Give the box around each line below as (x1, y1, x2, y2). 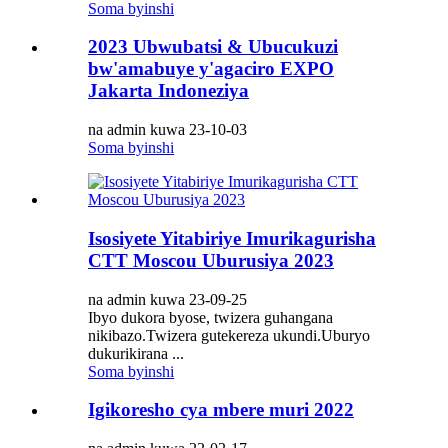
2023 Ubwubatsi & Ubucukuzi (88, 36, 338, 58)
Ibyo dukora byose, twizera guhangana (88, 308, 333, 326)
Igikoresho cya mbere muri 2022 (88, 399, 354, 421)
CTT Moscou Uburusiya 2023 (88, 249, 334, 271)
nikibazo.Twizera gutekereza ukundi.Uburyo (88, 326, 370, 344)
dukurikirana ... (88, 344, 184, 362)
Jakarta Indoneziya (88, 80, 249, 102)
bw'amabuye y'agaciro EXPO (88, 58, 334, 80)
